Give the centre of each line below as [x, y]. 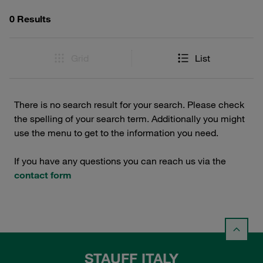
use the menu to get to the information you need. [116, 133]
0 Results [30, 19]
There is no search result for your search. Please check [129, 104]
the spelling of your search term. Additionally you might [129, 119]
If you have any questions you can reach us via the [120, 161]
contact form [43, 175]
